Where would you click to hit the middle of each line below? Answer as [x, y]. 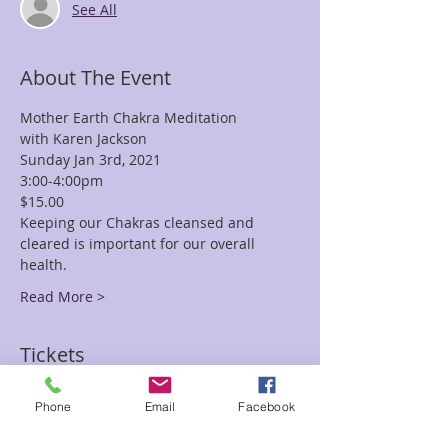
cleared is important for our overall [139, 243]
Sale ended [64, 416]
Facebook [266, 406]
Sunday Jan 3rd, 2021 [90, 159]
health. [43, 264]
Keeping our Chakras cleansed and [139, 222]
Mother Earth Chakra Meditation [128, 117]
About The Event [95, 77]
